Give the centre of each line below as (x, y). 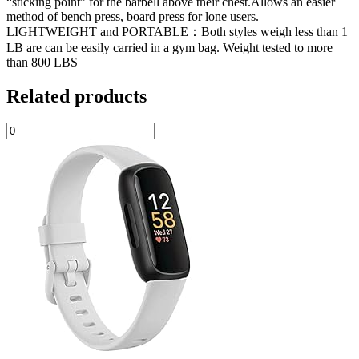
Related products (77, 96)
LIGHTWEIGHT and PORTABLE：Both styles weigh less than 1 (177, 31)
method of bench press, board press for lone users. (133, 16)
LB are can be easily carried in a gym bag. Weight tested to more (169, 47)
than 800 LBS (42, 62)
